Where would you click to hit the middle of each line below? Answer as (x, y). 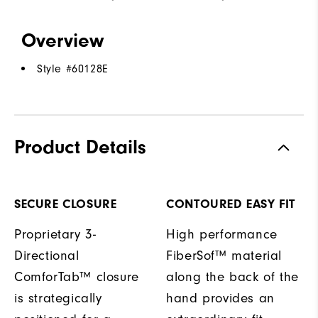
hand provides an (220, 298)
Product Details (80, 147)
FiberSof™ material (224, 256)
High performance (222, 235)
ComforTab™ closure (77, 277)
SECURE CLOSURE (66, 204)
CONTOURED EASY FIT (231, 204)
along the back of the (232, 277)
